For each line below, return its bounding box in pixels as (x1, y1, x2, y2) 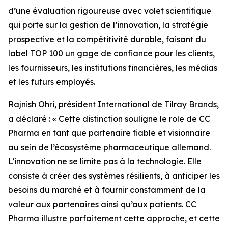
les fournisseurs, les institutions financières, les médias (8, 63, 217, 73)
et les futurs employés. (8, 77, 95, 87)
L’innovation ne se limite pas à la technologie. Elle (8, 156, 202, 166)
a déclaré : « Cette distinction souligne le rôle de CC (8, 113, 210, 124)
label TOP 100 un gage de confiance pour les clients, (8, 48, 215, 59)
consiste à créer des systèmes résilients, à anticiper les (8, 170, 220, 181)
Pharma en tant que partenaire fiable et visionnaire (8, 128, 210, 138)
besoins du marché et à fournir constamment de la (8, 185, 206, 195)
